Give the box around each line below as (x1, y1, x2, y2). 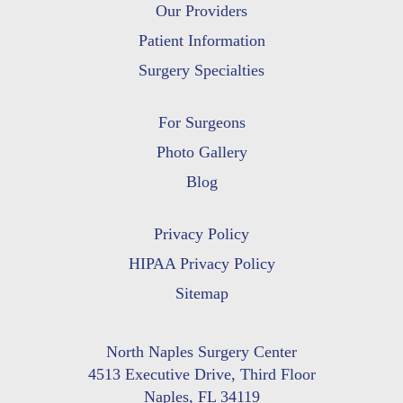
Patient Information (138, 31, 265, 50)
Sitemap (175, 284, 228, 303)
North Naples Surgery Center (106, 343, 297, 362)
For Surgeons (157, 113, 246, 132)
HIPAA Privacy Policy (128, 255, 275, 273)
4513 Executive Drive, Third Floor (87, 365, 316, 384)
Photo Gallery (156, 143, 247, 162)
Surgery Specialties (139, 61, 264, 80)
